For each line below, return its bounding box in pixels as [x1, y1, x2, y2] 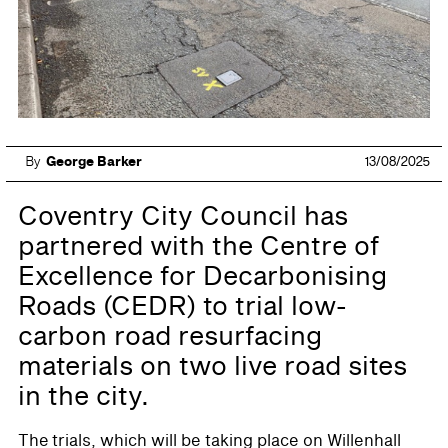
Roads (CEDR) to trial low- [18, 286, 348, 327]
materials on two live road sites [18, 346, 407, 387]
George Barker [46, 151, 142, 172]
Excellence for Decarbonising [18, 256, 387, 297]
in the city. [18, 376, 149, 417]
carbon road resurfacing [18, 316, 322, 357]
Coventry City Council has [18, 196, 348, 237]
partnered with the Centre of [18, 226, 380, 267]
